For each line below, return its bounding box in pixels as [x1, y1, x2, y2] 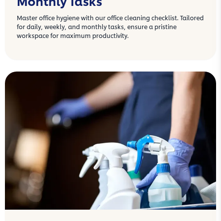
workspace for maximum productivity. [17, 31, 129, 40]
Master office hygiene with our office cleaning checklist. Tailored [17, 13, 204, 22]
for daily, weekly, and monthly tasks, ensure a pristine [17, 22, 177, 31]
